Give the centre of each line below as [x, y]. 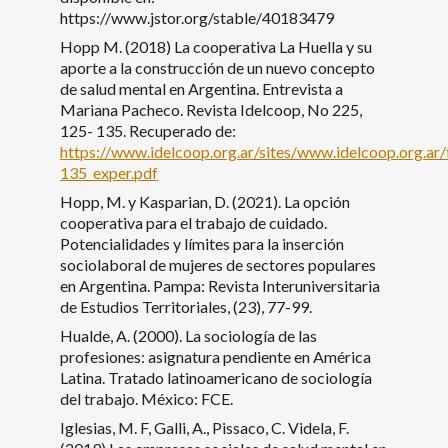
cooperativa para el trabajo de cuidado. [193, 222]
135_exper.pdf [109, 172]
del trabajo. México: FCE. [146, 398]
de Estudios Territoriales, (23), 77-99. [186, 306]
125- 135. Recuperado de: [148, 130]
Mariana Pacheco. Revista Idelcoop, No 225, [211, 109]
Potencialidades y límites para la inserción [202, 243]
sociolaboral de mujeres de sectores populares [218, 264]
